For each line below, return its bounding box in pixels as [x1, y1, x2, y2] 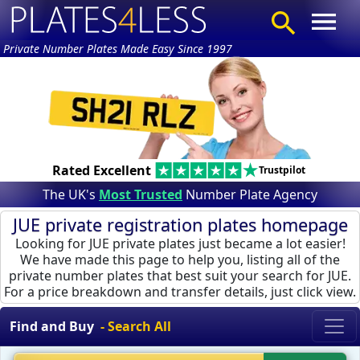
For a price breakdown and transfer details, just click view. [4, 282, 356, 301]
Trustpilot [258, 162, 305, 177]
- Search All [100, 317, 171, 335]
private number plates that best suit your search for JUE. [9, 266, 351, 284]
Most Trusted [99, 185, 182, 203]
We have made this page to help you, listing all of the [20, 250, 340, 268]
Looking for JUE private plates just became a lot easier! [14, 234, 346, 252]
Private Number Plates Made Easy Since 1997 [3, 41, 232, 56]
